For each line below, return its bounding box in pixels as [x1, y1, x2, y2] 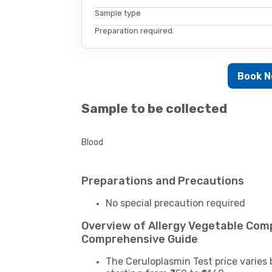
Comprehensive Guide [81, 233, 199, 246]
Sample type [95, 8, 141, 18]
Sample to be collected [81, 100, 228, 116]
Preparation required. [95, 25, 175, 35]
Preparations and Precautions [81, 174, 245, 188]
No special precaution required [106, 197, 246, 209]
